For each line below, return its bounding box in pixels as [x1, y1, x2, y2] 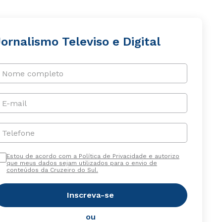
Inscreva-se [67, 190, 114, 200]
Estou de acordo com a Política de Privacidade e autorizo [6, 153, 179, 160]
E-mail [1, 98, 27, 108]
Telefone [1, 128, 35, 138]
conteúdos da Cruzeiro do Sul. [6, 166, 98, 173]
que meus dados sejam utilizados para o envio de [6, 160, 157, 166]
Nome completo [1, 68, 63, 78]
